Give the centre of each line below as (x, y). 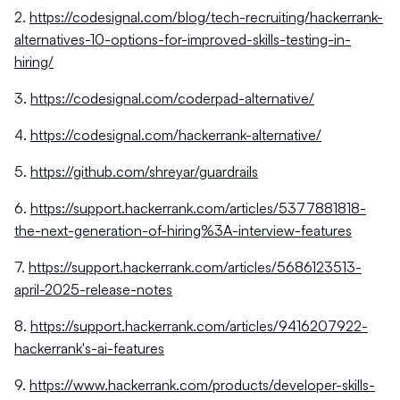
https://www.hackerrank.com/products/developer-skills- (202, 385)
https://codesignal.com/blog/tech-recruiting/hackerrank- (206, 17)
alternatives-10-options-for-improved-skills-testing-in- (183, 39)
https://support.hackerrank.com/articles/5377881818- (198, 208)
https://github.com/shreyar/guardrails (144, 171)
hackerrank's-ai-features (89, 348)
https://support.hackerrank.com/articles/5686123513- (195, 267)
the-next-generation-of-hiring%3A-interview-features (183, 230)
